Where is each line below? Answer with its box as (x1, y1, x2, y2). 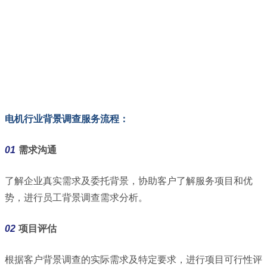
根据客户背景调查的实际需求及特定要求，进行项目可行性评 (5, 254, 262, 265)
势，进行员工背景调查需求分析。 (5, 193, 148, 203)
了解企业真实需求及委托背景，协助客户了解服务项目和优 (5, 176, 253, 187)
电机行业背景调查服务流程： (5, 114, 129, 125)
